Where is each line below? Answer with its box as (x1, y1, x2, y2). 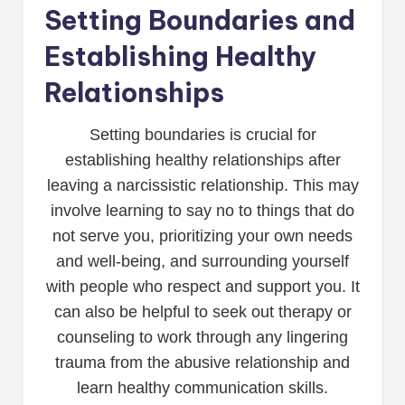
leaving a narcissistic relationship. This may (46, 175, 359, 194)
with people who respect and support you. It (45, 277, 360, 296)
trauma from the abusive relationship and (55, 353, 350, 372)
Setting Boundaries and (44, 3, 355, 37)
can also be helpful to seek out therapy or (53, 302, 352, 321)
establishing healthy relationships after (64, 150, 341, 169)
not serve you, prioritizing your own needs (52, 226, 353, 245)
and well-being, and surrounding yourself (56, 251, 349, 270)
